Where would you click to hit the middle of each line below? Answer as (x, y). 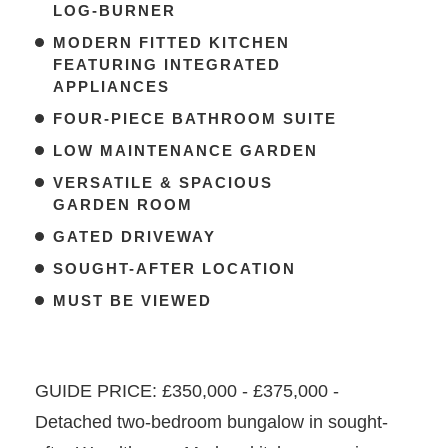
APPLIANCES (111, 86)
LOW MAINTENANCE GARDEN (185, 150)
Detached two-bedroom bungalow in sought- (211, 421)
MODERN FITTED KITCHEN (171, 42)
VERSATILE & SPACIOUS (162, 182)
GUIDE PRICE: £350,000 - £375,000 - (186, 390)
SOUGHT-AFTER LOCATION (174, 268)
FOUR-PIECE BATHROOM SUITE (194, 118)
